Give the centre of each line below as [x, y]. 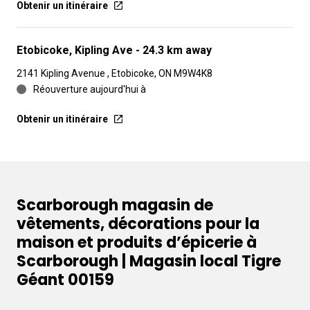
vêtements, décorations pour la [138, 224]
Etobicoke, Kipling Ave [76, 50]
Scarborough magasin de [115, 205]
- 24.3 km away [174, 50]
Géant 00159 [65, 280]
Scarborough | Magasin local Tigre [149, 261]
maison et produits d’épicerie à [137, 243]
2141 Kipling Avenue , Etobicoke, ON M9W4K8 [115, 73]
